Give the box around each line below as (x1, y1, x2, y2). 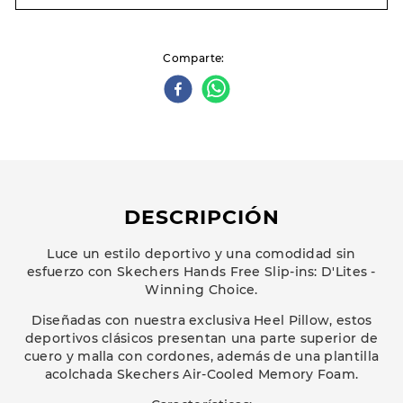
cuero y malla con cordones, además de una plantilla (23, 348, 380, 365)
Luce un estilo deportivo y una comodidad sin (47, 246, 356, 263)
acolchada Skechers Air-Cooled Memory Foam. (44, 366, 359, 383)
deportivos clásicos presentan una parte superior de (24, 330, 379, 347)
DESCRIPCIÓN (123, 205, 280, 230)
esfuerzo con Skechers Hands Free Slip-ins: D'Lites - (27, 264, 376, 281)
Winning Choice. (145, 282, 258, 299)
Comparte (163, 51, 222, 66)
